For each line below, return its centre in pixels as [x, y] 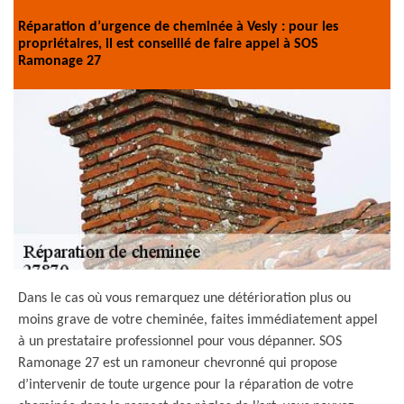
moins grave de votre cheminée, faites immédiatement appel [198, 320]
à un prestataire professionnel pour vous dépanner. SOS [180, 342]
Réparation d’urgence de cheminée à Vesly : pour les [178, 27]
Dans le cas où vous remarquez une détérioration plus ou [184, 298]
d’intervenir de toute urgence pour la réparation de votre [186, 385]
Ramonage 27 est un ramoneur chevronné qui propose [178, 363]
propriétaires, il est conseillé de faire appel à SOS [168, 44]
